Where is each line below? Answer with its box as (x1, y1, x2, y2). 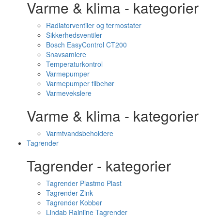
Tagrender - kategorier (27, 155, 171, 176)
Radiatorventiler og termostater (46, 20, 141, 30)
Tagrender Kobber (46, 198, 102, 207)
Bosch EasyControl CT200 (46, 40, 127, 49)
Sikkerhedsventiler (46, 30, 102, 40)
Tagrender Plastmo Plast (46, 178, 122, 188)
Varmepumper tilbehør (46, 78, 114, 88)
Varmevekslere (46, 88, 92, 98)
